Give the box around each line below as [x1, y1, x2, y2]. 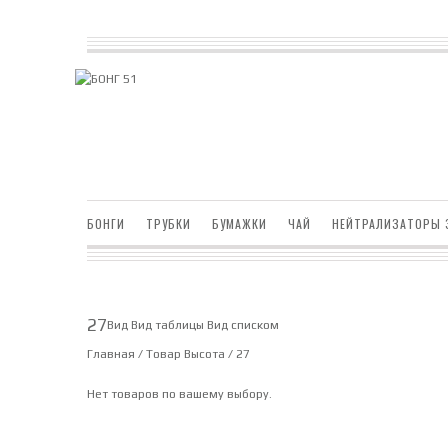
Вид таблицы [131, 317, 204, 332]
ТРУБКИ [146, 215, 191, 232]
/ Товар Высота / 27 [135, 347, 250, 362]
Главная [87, 347, 135, 362]
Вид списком [207, 317, 279, 332]
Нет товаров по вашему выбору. [87, 387, 272, 402]
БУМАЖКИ [212, 215, 267, 232]
